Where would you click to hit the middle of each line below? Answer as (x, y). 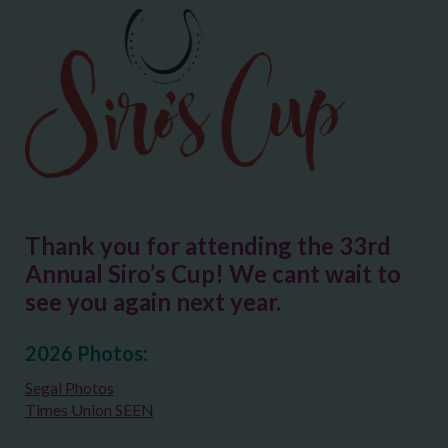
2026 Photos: (86, 352)
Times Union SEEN (89, 409)
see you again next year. (153, 301)
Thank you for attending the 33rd (208, 245)
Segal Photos (69, 387)
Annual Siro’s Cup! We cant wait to (213, 273)
